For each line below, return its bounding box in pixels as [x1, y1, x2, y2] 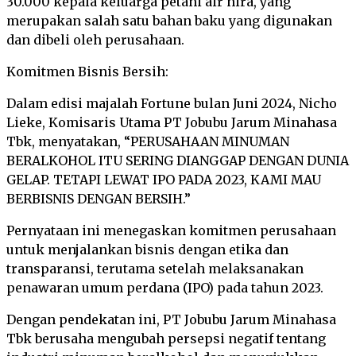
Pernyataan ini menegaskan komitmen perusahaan [6, 222, 336, 238]
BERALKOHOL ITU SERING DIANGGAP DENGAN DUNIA [6, 153, 349, 168]
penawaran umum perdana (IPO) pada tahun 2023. [6, 280, 323, 296]
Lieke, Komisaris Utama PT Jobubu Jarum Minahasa [6, 114, 337, 130]
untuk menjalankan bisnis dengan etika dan [6, 242, 288, 257]
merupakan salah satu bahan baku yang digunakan [6, 13, 332, 29]
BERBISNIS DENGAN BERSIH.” [6, 191, 191, 207]
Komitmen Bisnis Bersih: [6, 64, 168, 79]
